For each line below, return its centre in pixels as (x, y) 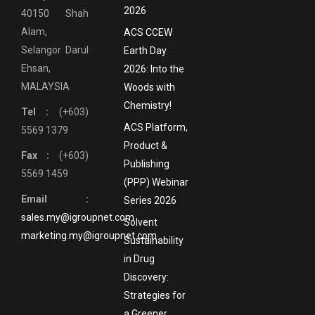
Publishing (146, 164)
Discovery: (146, 277)
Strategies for (154, 296)
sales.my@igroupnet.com (78, 218)
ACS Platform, (155, 128)
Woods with (149, 88)
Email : (55, 199)
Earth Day (145, 51)
